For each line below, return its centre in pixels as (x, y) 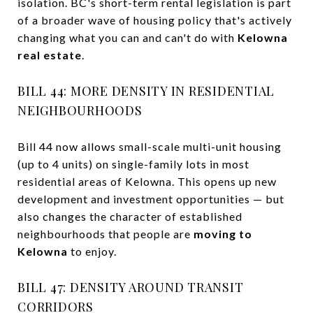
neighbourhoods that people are (105, 233)
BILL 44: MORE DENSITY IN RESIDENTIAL (146, 90)
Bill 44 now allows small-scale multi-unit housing (150, 146)
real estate (50, 54)
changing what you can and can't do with (128, 37)
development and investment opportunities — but (151, 198)
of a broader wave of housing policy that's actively (155, 20)
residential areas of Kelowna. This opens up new (147, 181)
